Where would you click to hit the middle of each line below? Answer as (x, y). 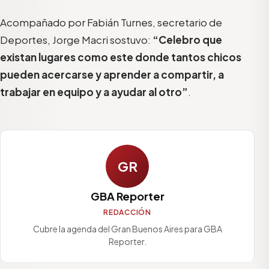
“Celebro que (187, 40)
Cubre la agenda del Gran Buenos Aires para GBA (127, 229)
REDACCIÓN (127, 213)
